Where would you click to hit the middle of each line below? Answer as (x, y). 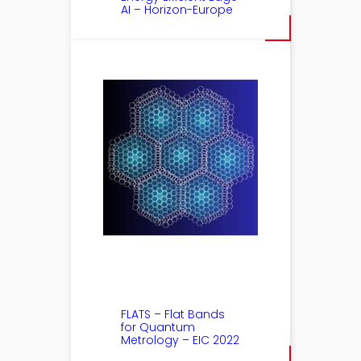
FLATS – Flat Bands (173, 314)
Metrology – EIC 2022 (180, 340)
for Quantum (158, 327)
